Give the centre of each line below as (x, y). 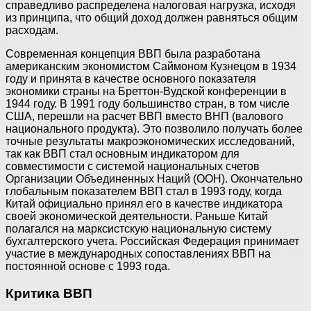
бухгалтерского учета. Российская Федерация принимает (152, 241)
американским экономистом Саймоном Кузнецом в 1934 (151, 66)
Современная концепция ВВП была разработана (133, 54)
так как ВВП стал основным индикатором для (123, 154)
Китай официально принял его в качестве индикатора (144, 204)
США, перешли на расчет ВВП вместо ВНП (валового (144, 116)
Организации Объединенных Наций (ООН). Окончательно (154, 179)
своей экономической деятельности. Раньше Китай (137, 216)
